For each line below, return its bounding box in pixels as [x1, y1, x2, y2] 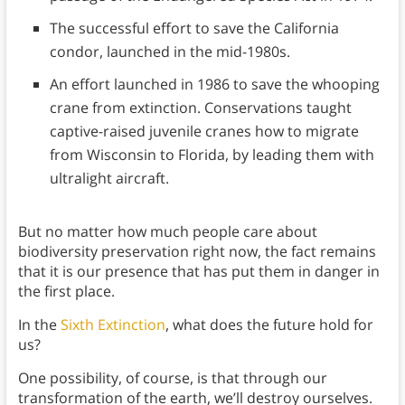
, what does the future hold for [165, 314, 373, 334]
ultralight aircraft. [49, 167, 169, 188]
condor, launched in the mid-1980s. [49, 41, 290, 61]
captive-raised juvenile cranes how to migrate [49, 120, 359, 141]
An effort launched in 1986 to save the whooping [49, 73, 380, 94]
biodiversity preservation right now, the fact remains [17, 240, 376, 261]
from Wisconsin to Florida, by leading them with [49, 144, 374, 165]
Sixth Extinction [60, 314, 165, 334]
